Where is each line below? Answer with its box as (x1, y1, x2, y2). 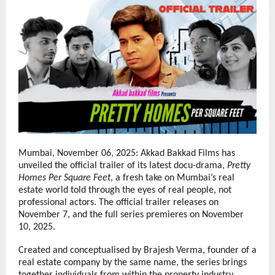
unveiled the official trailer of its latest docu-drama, (18, 161, 227, 171)
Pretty (227, 161, 250, 171)
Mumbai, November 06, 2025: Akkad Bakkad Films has (18, 149, 235, 159)
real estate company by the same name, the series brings (18, 258, 247, 268)
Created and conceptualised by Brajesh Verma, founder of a (18, 246, 257, 256)
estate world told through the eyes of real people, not (18, 185, 231, 196)
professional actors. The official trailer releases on (18, 198, 219, 208)
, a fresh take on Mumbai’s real (110, 173, 234, 184)
